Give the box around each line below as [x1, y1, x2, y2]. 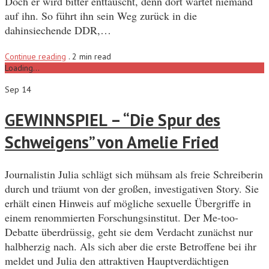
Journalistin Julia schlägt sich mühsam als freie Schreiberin [5, 167, 263, 182]
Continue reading [5, 50, 66, 62]
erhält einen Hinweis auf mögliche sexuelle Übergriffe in [5, 196, 251, 211]
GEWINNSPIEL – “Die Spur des [5, 109, 220, 131]
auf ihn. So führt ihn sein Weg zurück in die [5, 8, 197, 23]
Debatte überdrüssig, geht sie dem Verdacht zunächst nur [5, 225, 253, 240]
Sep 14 [5, 83, 31, 95]
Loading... [5, 62, 40, 73]
